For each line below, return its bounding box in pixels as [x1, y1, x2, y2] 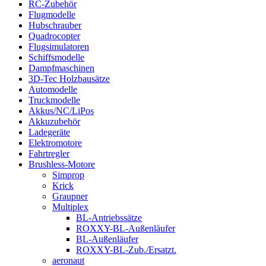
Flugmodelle [28, 9, 75, 20]
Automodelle [28, 84, 77, 95]
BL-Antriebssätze [76, 213, 142, 223]
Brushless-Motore [28, 159, 95, 170]
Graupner [52, 191, 88, 202]
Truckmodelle [28, 95, 80, 106]
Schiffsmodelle [28, 52, 84, 63]
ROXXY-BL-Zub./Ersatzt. [76, 245, 176, 255]
